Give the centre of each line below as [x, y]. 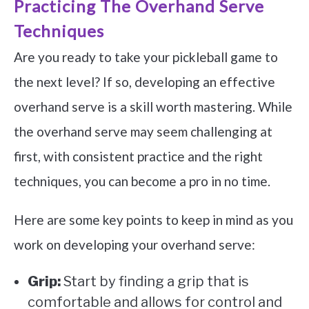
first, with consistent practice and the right [138, 156]
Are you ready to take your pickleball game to [146, 57]
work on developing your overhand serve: [134, 244]
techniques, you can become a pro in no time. [142, 181]
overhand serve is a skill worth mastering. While [153, 106]
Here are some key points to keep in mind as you [153, 219]
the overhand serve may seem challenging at [143, 131]
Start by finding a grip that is [155, 281]
